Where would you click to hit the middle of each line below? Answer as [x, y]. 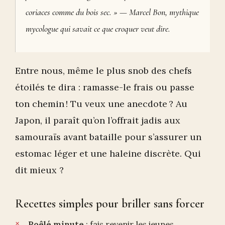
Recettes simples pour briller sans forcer [110, 204]
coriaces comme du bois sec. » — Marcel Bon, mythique [112, 12]
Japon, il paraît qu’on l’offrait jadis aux [98, 121]
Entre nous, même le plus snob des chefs [103, 71]
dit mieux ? [39, 170]
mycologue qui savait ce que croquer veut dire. [98, 29]
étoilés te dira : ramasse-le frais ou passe [105, 87]
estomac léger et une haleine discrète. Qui [108, 154]
